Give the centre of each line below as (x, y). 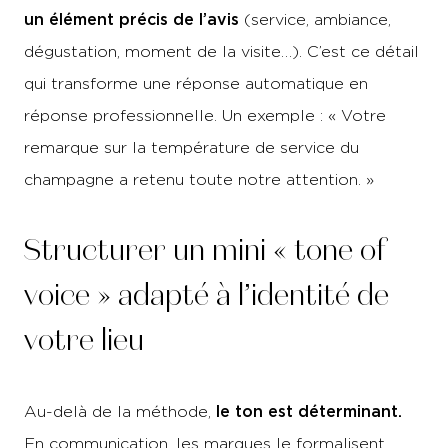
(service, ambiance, (315, 19)
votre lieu (84, 340)
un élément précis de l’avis (131, 19)
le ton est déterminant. (309, 411)
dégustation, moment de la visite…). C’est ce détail (221, 51)
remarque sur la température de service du (191, 147)
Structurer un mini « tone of (205, 250)
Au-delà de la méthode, (120, 411)
